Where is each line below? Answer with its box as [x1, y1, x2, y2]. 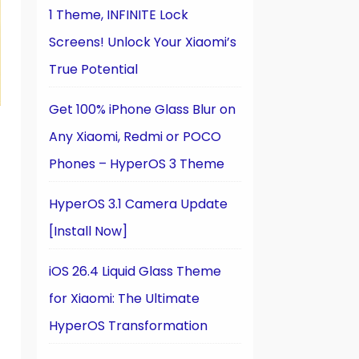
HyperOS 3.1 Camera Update [49, 195, 228, 213]
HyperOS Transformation [49, 317, 208, 335]
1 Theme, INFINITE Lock [49, 6, 188, 24]
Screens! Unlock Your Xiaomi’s [49, 33, 236, 51]
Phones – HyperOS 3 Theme [49, 155, 224, 173]
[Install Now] [49, 222, 127, 240]
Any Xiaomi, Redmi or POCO [49, 127, 221, 146]
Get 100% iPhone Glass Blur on [49, 100, 236, 119]
